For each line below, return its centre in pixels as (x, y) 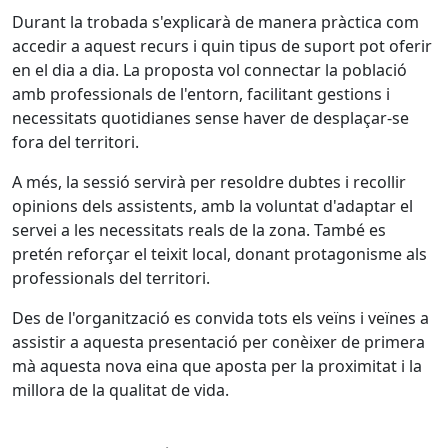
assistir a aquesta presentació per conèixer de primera (218, 342)
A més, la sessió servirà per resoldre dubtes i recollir (209, 182)
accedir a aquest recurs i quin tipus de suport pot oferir (222, 46)
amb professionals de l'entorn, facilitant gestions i (201, 94)
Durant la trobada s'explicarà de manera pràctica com (215, 22)
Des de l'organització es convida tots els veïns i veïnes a (220, 318)
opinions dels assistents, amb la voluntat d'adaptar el (212, 206)
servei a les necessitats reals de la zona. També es (199, 230)
